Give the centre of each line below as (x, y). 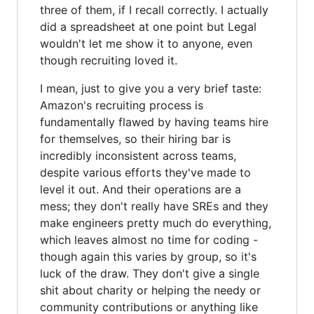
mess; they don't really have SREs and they (154, 206)
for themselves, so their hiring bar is (135, 138)
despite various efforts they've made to (145, 172)
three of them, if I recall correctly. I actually (154, 9)
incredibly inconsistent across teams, (138, 155)
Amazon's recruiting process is (122, 105)
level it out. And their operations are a (141, 189)
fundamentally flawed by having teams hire (154, 122)
